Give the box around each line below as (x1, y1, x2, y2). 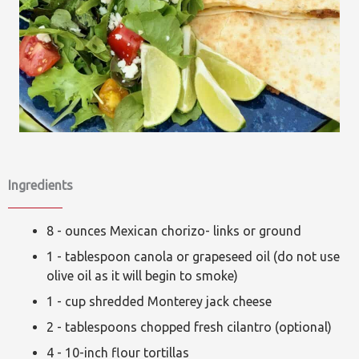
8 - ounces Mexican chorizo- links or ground (46, 224, 301, 238)
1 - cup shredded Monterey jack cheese (46, 294, 272, 309)
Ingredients (8, 178, 73, 192)
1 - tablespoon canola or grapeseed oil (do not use (46, 249, 340, 264)
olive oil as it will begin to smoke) (46, 268, 238, 283)
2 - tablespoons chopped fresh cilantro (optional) (46, 320, 332, 334)
